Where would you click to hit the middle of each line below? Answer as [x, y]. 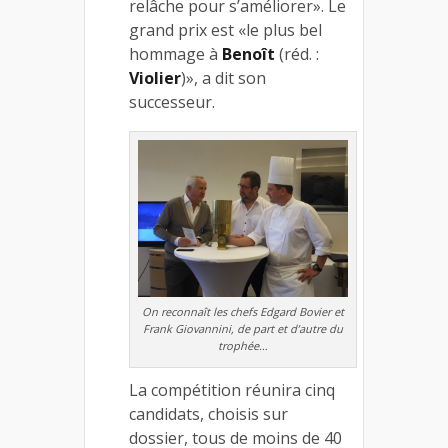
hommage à [175, 53]
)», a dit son [223, 77]
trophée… [243, 346]
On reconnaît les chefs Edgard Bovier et [243, 312]
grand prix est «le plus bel [225, 29]
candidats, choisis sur [208, 414]
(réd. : [297, 53]
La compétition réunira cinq [232, 390]
